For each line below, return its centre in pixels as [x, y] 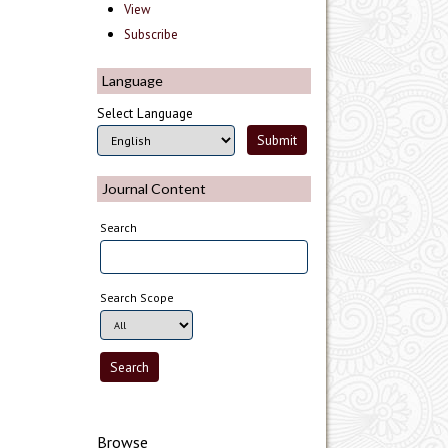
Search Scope [137, 297]
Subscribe [151, 34]
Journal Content [154, 189]
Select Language [145, 113]
